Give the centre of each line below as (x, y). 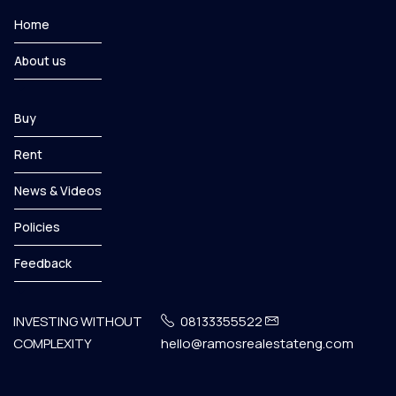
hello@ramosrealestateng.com (257, 343)
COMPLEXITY (53, 343)
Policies (37, 227)
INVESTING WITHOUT (78, 321)
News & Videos (58, 190)
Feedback (43, 263)
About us (40, 61)
